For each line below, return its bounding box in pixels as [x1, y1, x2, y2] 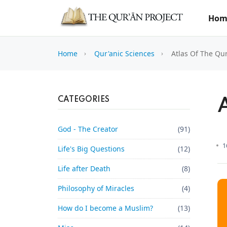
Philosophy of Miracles [58, 183, 134, 193]
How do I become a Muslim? [58, 203, 153, 213]
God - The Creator [58, 124, 118, 134]
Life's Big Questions [58, 144, 125, 154]
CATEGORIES [58, 96, 109, 104]
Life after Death [58, 164, 110, 173]
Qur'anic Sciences [94, 49, 155, 58]
